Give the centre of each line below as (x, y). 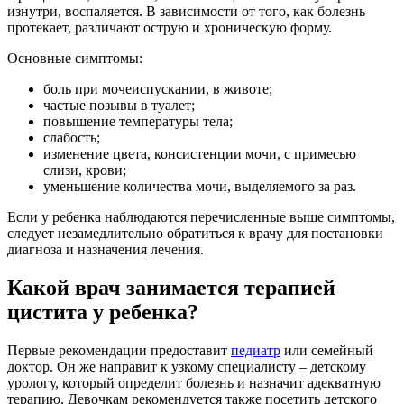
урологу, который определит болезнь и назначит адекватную (194, 382)
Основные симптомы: (75, 58)
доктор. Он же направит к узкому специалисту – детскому (187, 366)
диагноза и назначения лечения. (106, 249)
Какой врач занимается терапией (171, 287)
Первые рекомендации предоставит (119, 350)
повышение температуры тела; (138, 121)
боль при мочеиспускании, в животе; (158, 88)
